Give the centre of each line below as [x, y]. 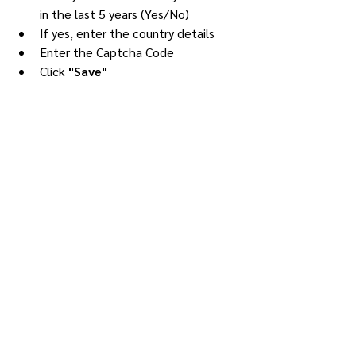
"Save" [88, 72]
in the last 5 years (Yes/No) [114, 14]
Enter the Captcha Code [107, 52]
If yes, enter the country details [127, 33]
